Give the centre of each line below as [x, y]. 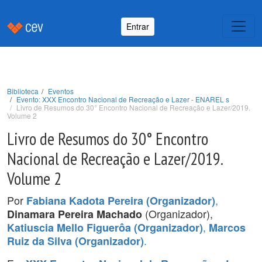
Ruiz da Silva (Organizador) [75, 241]
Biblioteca [23, 91]
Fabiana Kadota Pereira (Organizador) [121, 201]
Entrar [138, 26]
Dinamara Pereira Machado [75, 214]
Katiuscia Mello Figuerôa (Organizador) [105, 227]
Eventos [61, 91]
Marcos [227, 227]
